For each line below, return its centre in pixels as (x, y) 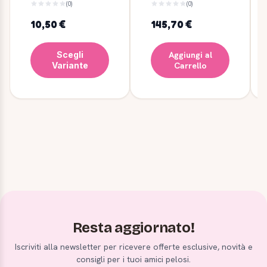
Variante (70, 65)
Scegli (70, 54)
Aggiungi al (190, 55)
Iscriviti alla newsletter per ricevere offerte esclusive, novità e (133, 246)
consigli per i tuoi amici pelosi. (133, 259)
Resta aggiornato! (133, 227)
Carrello (190, 65)
